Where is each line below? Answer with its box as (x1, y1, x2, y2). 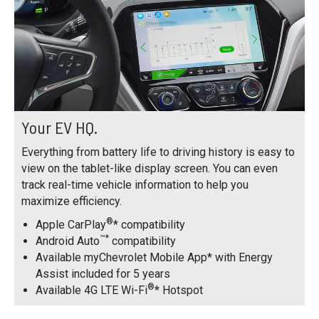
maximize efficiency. (21, 194, 122, 208)
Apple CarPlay (36, 217, 106, 231)
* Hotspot (155, 283, 203, 297)
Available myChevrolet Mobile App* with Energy (36, 250, 273, 264)
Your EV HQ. (21, 116, 98, 137)
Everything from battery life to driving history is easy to (21, 145, 295, 159)
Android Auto (36, 234, 100, 248)
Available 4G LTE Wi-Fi (36, 283, 147, 297)
